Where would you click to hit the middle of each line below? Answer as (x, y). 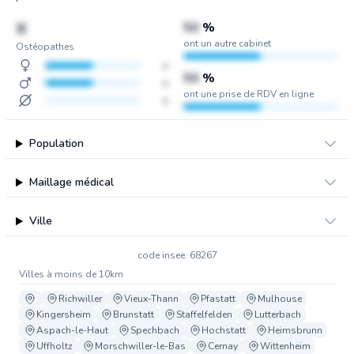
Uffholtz (55, 346)
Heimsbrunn (295, 330)
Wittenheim (285, 346)
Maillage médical (71, 182)
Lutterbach (278, 314)
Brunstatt (134, 314)
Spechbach (155, 330)
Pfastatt (218, 299)
